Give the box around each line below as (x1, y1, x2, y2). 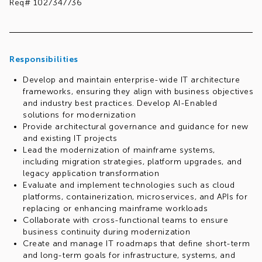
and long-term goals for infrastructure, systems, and (23, 250, 236, 260)
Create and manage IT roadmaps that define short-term (23, 239, 250, 249)
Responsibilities (9, 54, 78, 64)
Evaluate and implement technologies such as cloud (23, 180, 235, 190)
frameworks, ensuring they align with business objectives (23, 87, 254, 96)
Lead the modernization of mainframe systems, (23, 145, 215, 155)
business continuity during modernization (23, 227, 191, 237)
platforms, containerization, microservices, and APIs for (23, 192, 248, 202)
